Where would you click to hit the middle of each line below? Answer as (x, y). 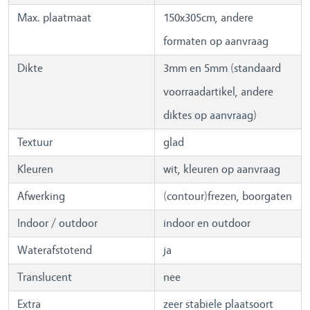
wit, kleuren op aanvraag (223, 170)
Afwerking (41, 197)
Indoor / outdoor (57, 224)
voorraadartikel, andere (218, 92)
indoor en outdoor (207, 224)
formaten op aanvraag (217, 42)
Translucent (45, 277)
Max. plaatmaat (54, 18)
